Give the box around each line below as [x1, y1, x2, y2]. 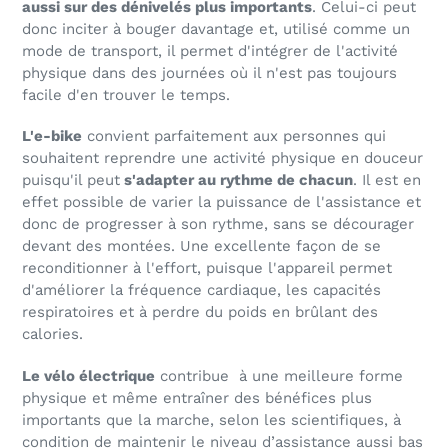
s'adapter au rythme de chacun [124, 171, 353, 190]
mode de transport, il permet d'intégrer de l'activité [22, 42, 398, 61]
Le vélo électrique [22, 366, 155, 385]
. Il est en [353, 171, 421, 190]
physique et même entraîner [22, 388, 229, 407]
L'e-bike [22, 127, 82, 146]
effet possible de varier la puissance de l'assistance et [22, 193, 421, 212]
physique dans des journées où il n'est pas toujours [22, 64, 397, 83]
